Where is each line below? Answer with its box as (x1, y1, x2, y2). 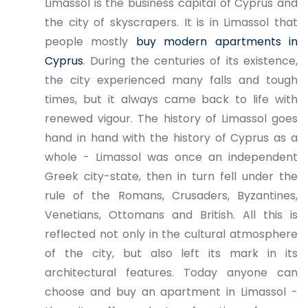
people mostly (45, 34, 136, 49)
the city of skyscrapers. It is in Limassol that (45, 14, 298, 30)
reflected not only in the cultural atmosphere (45, 226, 298, 242)
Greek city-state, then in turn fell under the (45, 168, 298, 184)
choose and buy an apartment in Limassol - (45, 284, 298, 300)
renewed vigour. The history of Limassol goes (45, 111, 298, 126)
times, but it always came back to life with (45, 91, 298, 107)
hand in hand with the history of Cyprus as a (45, 130, 298, 146)
